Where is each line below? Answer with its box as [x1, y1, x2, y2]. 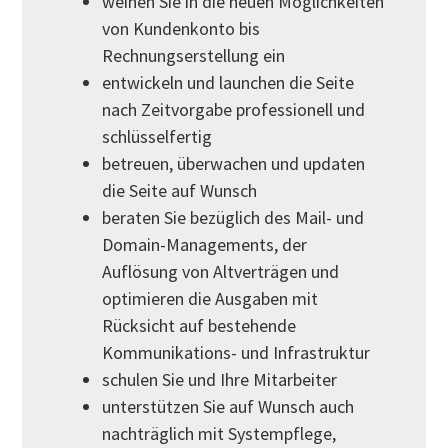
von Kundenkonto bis [102, 17, 261, 41]
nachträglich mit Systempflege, [102, 422, 337, 446]
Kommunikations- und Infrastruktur [102, 341, 371, 365]
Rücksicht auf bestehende [102, 314, 297, 338]
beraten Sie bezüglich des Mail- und [102, 206, 365, 230]
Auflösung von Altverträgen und [102, 260, 340, 284]
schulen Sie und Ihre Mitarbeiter [102, 368, 338, 392]
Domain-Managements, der [102, 233, 308, 257]
